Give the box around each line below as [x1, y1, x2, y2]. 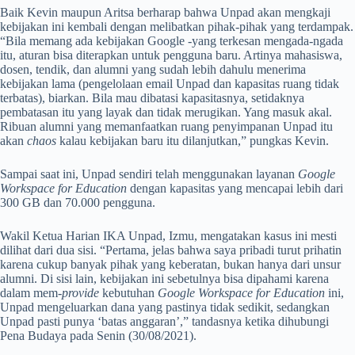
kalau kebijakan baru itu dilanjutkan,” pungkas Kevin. [56, 134, 329, 147]
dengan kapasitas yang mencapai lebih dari [127, 181, 343, 195]
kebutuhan [99, 286, 155, 300]
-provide [58, 286, 99, 300]
